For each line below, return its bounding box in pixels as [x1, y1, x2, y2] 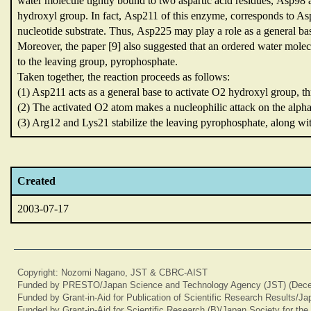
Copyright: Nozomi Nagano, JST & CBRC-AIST [17, 267, 208, 278]
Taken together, [17, 71, 87, 83]
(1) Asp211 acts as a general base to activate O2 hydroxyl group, [17, 86, 302, 98]
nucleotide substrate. [17, 25, 109, 37]
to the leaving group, [17, 56, 110, 67]
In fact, [91, 10, 124, 22]
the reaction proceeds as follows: [87, 71, 230, 83]
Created [17, 175, 56, 187]
